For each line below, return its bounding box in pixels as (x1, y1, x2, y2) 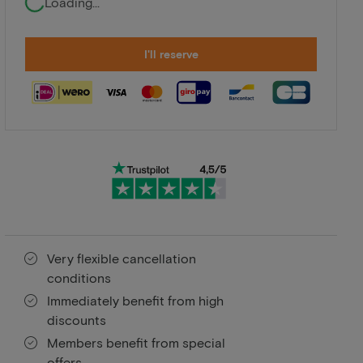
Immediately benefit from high (47, 292, 224, 308)
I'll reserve (143, 46, 199, 61)
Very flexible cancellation (47, 250, 196, 266)
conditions (47, 269, 111, 285)
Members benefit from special (47, 334, 225, 350)
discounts (47, 311, 106, 327)
